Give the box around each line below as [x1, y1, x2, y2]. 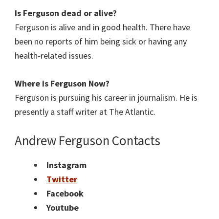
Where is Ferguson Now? [15, 78, 109, 89]
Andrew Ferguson [15, 132, 109, 149]
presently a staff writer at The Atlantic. [15, 106, 155, 118]
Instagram [46, 159, 87, 171]
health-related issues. [15, 50, 93, 62]
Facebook [46, 188, 84, 199]
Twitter [46, 174, 77, 185]
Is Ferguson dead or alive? [15, 7, 117, 19]
